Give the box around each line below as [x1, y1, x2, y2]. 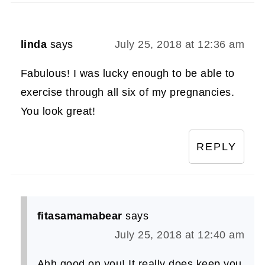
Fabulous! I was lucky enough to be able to [20, 67, 235, 79]
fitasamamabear [37, 209, 122, 222]
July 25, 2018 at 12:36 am [114, 38, 245, 50]
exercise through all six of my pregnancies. [20, 86, 235, 98]
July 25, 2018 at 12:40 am [114, 228, 245, 241]
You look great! [20, 105, 96, 117]
